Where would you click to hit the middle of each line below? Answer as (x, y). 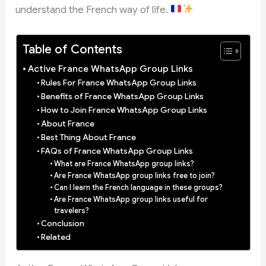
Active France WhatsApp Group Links (110, 68)
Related (56, 237)
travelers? (72, 210)
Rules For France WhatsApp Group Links (119, 83)
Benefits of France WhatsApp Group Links (123, 96)
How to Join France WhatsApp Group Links (124, 110)
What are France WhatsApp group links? (124, 164)
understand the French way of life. (93, 9)
